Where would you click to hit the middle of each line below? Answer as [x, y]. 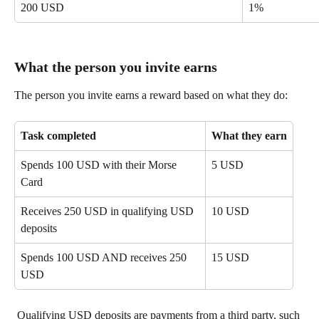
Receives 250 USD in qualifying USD [109, 211]
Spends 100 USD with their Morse [100, 165]
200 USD [42, 8]
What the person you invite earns [116, 67]
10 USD [230, 211]
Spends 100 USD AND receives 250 [105, 258]
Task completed [58, 136]
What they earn [249, 136]
